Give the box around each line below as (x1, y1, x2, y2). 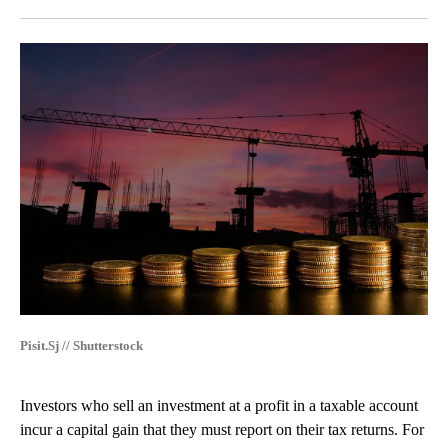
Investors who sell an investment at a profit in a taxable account (20, 397, 418, 415)
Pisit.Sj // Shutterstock (20, 338, 143, 354)
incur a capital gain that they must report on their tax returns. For (20, 421, 424, 439)
